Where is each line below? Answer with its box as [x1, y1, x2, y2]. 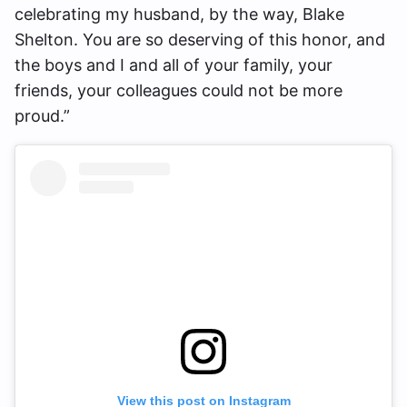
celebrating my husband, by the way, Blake [15, 5, 344, 25]
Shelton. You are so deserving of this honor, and [15, 30, 385, 50]
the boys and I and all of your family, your [15, 55, 333, 75]
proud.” [15, 106, 70, 126]
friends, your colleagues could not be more [15, 81, 342, 101]
